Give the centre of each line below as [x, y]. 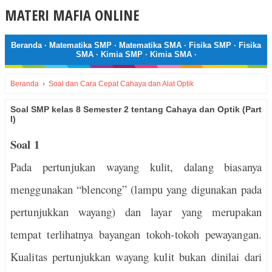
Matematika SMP [80, 45]
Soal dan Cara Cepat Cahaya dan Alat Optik [121, 84]
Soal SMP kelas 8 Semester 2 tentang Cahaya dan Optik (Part [136, 109]
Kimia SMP [121, 54]
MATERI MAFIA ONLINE [72, 15]
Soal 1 [25, 144]
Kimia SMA [171, 54]
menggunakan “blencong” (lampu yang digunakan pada [136, 189]
